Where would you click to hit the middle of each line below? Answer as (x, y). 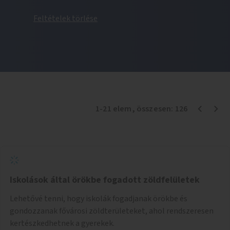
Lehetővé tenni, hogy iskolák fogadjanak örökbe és (99, 198)
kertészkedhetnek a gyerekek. (62, 223)
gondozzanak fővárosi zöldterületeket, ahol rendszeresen (112, 211)
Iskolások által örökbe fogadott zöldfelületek (105, 180)
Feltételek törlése (65, 18)
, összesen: (153, 109)
